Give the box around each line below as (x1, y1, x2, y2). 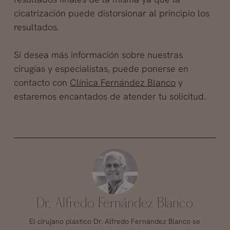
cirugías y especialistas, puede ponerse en (13, 62, 188, 74)
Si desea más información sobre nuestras (13, 48, 183, 61)
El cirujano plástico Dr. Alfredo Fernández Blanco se (29, 216, 201, 226)
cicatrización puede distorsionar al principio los (13, 7, 209, 19)
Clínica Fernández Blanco (69, 76, 176, 88)
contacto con (13, 76, 70, 88)
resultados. (13, 21, 59, 33)
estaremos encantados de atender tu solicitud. (13, 90, 206, 102)
